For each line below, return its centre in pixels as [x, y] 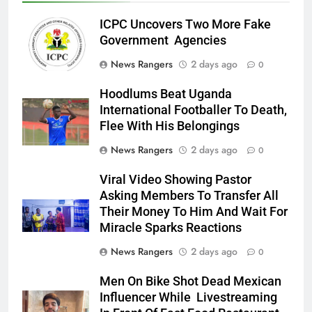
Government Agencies [163, 40]
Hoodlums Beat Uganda [166, 94]
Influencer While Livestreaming [188, 297]
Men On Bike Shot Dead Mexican [190, 281]
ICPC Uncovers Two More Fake [185, 24]
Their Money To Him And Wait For [194, 211]
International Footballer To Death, [193, 110]
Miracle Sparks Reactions [171, 227]
